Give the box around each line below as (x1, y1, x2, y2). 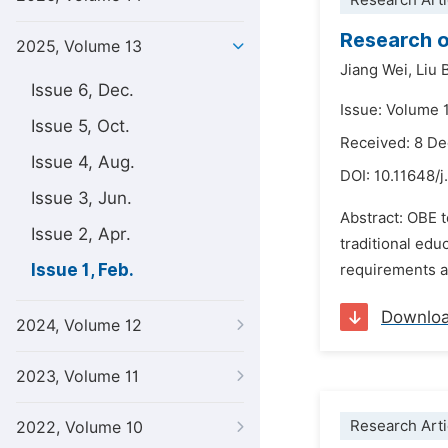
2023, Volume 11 (16, 367, 139, 386)
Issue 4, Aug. (31, 152, 135, 172)
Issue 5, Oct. (31, 116, 130, 136)
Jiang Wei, (340, 61, 412, 79)
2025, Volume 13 (16, 37, 142, 56)
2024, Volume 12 (16, 316, 142, 335)
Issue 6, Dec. (31, 80, 134, 100)
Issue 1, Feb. (31, 260, 134, 280)
